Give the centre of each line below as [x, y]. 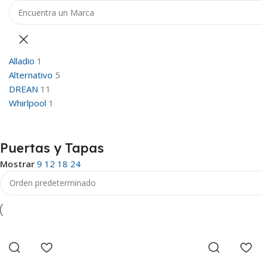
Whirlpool [27, 103]
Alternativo [31, 75]
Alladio [22, 61]
